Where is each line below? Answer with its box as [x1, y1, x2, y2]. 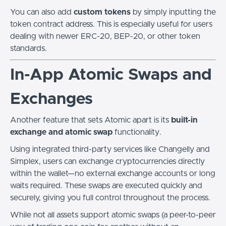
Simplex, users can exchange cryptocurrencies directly [10, 157, 205, 165]
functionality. [112, 128, 161, 136]
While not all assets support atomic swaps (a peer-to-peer [10, 211, 216, 219]
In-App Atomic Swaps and [10, 67, 212, 83]
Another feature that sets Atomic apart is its [10, 116, 171, 124]
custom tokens [74, 8, 131, 16]
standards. [10, 44, 47, 52]
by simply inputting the [131, 8, 216, 16]
